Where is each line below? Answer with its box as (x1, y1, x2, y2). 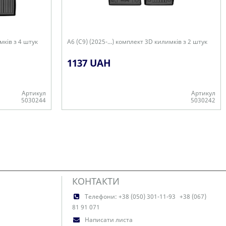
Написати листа (85, 215, 133, 224)
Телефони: (85, 192, 119, 201)
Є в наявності (67, 110, 108, 119)
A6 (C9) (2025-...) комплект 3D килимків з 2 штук (67, 37, 207, 46)
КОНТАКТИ (72, 175, 120, 187)
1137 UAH (67, 56, 111, 70)
